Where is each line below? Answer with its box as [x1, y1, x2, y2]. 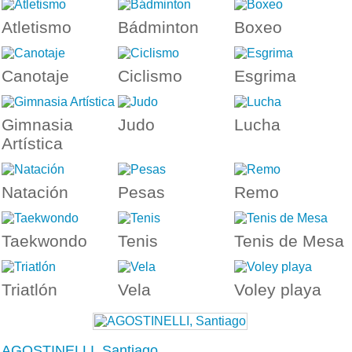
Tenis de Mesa [233, 231, 344, 250]
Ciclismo [117, 66, 182, 85]
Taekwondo [2, 231, 87, 250]
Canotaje [2, 66, 69, 85]
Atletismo [2, 17, 71, 36]
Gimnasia [2, 115, 73, 134]
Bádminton [117, 17, 199, 36]
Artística [2, 134, 63, 152]
